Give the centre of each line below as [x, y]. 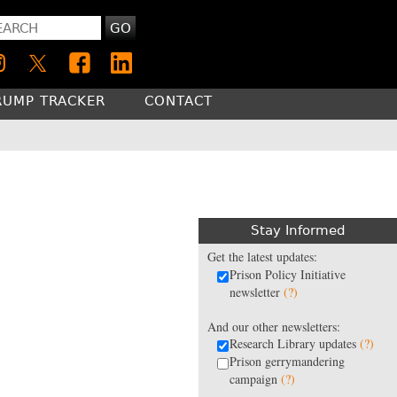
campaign [255, 378]
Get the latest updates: [262, 256]
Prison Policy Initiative [288, 274]
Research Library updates [295, 343]
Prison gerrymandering [287, 361]
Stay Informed [298, 230]
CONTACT [179, 101]
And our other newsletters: [274, 326]
